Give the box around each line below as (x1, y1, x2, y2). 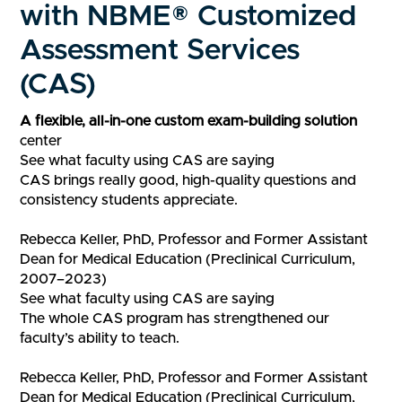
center (20, 134, 63, 149)
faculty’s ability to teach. (20, 331, 180, 346)
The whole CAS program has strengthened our (20, 311, 330, 327)
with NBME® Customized (20, 3, 357, 32)
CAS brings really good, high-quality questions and (20, 173, 357, 188)
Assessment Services (20, 37, 301, 66)
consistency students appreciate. (20, 193, 239, 208)
